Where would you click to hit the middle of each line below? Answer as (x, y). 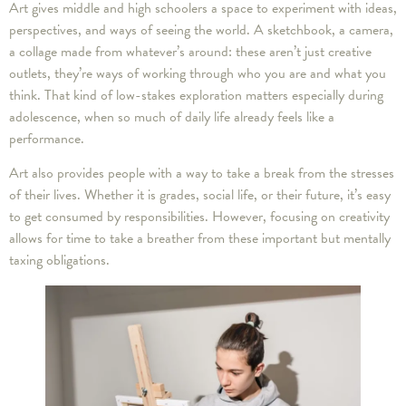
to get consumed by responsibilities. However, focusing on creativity (199, 217)
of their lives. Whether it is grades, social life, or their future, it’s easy (200, 195)
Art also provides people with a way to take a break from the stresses (202, 174)
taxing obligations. (59, 261)
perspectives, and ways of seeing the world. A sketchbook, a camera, (201, 29)
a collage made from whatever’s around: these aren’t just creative (190, 51)
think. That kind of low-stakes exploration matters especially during (196, 95)
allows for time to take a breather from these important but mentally (200, 239)
